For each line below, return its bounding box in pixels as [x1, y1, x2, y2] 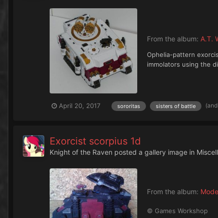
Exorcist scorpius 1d [50, 135, 141, 147]
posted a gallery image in [112, 147, 197, 156]
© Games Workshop [147, 207, 208, 215]
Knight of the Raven [50, 147, 112, 156]
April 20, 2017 [59, 102, 100, 110]
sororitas [117, 102, 140, 109]
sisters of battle [156, 102, 196, 109]
